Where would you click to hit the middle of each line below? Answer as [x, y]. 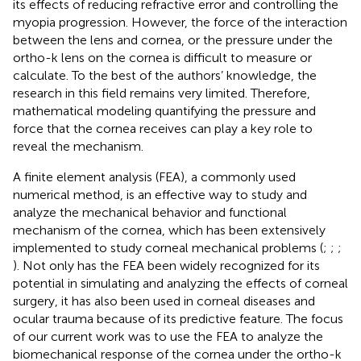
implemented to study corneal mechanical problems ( [168, 247]
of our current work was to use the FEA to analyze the [168, 336]
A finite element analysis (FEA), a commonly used [154, 176]
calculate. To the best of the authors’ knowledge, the [165, 75]
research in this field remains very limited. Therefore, [162, 93]
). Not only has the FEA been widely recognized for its [166, 265]
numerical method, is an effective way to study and [160, 194]
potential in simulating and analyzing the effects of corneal [180, 283]
